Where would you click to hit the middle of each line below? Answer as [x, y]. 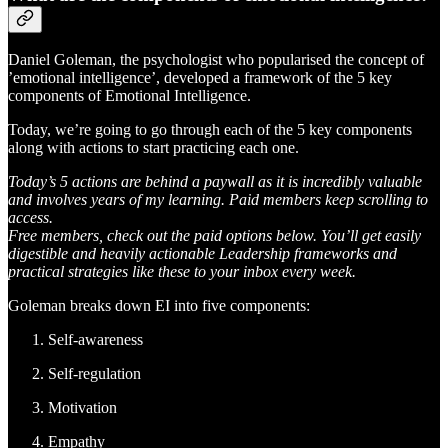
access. [30, 218]
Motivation [82, 408]
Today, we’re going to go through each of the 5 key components [210, 130]
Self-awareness [95, 340]
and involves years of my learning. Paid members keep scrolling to [218, 200]
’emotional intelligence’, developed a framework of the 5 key [200, 78]
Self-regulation [94, 374]
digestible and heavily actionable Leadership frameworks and [202, 254]
